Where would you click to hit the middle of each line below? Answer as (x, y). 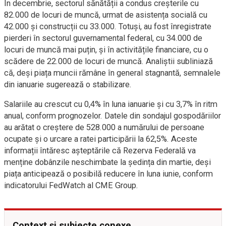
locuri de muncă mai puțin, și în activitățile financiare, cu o (106, 50)
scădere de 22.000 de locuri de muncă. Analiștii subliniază (108, 61)
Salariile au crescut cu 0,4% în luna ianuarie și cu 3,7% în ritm (111, 104)
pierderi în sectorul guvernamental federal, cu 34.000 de (103, 38)
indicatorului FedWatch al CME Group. (71, 185)
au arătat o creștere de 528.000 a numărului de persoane (104, 127)
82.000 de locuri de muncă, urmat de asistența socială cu (106, 15)
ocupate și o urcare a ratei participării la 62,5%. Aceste (101, 139)
